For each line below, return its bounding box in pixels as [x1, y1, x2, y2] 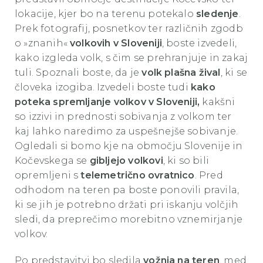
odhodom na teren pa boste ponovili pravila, [15, 184, 240, 196]
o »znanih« [15, 38, 70, 49]
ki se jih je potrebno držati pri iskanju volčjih [15, 199, 239, 211]
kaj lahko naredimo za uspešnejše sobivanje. [15, 126, 238, 137]
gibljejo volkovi [89, 155, 163, 167]
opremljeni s [15, 170, 81, 181]
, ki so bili [163, 155, 209, 167]
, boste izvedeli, [161, 38, 237, 49]
